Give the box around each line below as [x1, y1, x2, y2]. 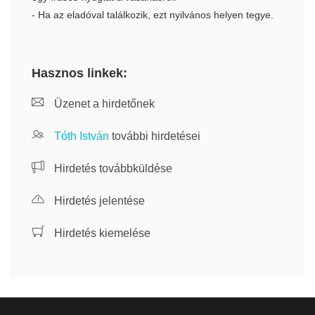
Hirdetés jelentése [51, 195, 145, 207]
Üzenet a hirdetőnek [51, 98, 155, 110]
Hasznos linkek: [32, 66, 127, 81]
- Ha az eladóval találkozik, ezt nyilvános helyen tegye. [32, 9, 274, 21]
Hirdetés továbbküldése [51, 162, 172, 175]
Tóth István [54, 130, 109, 143]
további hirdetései [109, 130, 200, 143]
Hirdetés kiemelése [51, 227, 150, 240]
